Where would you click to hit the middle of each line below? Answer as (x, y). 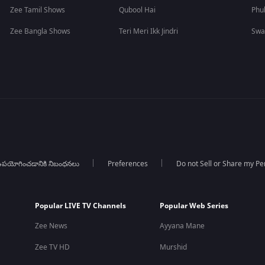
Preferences (127, 164)
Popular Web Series (194, 206)
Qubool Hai (138, 10)
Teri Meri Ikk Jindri (149, 31)
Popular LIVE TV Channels (80, 206)
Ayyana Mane (182, 226)
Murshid (173, 247)
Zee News (51, 226)
